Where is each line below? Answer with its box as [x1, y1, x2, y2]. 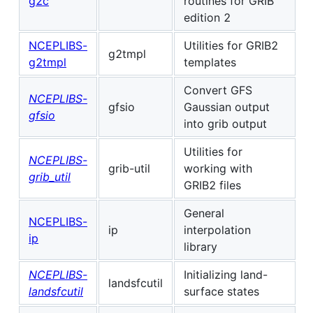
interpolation [184, 222, 251, 237]
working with [184, 161, 252, 175]
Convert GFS [184, 82, 252, 97]
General [184, 205, 224, 220]
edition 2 [184, 10, 231, 24]
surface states [184, 284, 259, 298]
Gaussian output [184, 99, 270, 114]
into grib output [184, 116, 267, 131]
